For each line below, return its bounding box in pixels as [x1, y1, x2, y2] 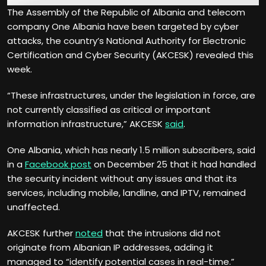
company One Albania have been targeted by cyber [7, 20, 239, 33]
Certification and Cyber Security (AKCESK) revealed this [7, 49, 254, 62]
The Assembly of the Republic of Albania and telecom [7, 6, 245, 19]
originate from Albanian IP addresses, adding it [7, 241, 213, 254]
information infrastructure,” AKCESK [7, 118, 165, 131]
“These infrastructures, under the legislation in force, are [7, 89, 255, 102]
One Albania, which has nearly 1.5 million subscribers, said [7, 144, 255, 157]
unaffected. [7, 201, 60, 214]
